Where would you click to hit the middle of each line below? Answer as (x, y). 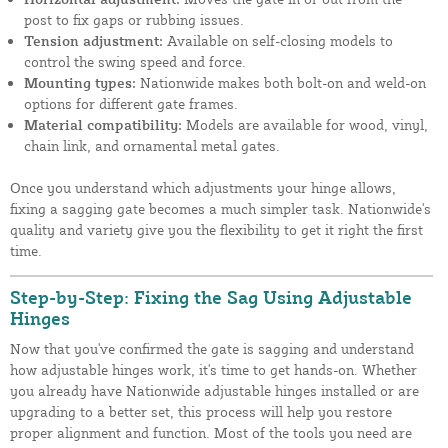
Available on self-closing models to (278, 40)
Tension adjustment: (93, 40)
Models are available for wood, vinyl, (305, 124)
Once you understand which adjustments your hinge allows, (203, 187)
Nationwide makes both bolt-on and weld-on (281, 82)
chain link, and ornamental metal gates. (152, 145)
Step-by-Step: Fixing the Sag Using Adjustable (211, 296)
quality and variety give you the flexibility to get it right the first (216, 229)
